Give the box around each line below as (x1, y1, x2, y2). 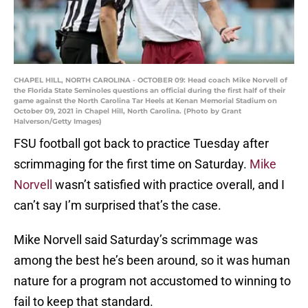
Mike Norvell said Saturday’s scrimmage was (14, 232, 258, 247)
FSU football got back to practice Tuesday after (14, 136, 269, 151)
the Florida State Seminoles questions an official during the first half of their (14, 86, 285, 96)
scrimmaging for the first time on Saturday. (14, 157, 250, 172)
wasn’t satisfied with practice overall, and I (52, 177, 285, 192)
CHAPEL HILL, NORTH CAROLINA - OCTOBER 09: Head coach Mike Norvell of (14, 76, 287, 85)
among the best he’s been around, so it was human (14, 253, 290, 268)
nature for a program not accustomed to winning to (14, 274, 291, 289)
